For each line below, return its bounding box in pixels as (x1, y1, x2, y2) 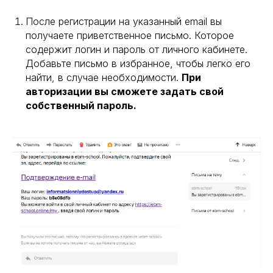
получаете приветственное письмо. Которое (26, 29, 234, 41)
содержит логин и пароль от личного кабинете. (26, 43, 247, 55)
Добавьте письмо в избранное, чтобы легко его (26, 57, 250, 69)
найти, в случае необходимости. (26, 71, 182, 83)
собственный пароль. (26, 99, 136, 112)
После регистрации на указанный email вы (26, 15, 222, 27)
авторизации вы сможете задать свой (26, 85, 224, 97)
